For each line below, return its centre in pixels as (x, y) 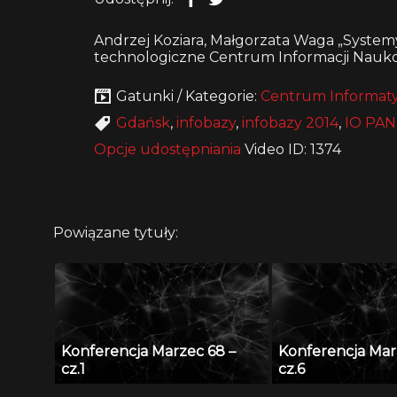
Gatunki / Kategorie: (188, 97)
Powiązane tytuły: (116, 233)
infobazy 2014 (290, 123)
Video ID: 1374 (292, 150)
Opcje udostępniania (167, 150)
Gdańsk (143, 123)
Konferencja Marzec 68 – (148, 351)
